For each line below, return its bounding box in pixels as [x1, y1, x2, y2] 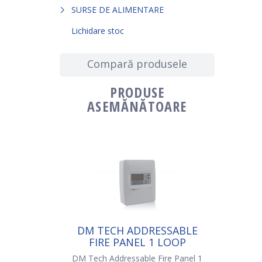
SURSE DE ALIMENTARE [71, 4, 164, 15]
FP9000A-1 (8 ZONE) [88, 246, 187, 261]
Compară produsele [87, 56, 187, 71]
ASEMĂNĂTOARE [87, 96, 187, 116]
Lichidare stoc [71, 25, 124, 36]
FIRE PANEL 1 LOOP [88, 235, 186, 249]
